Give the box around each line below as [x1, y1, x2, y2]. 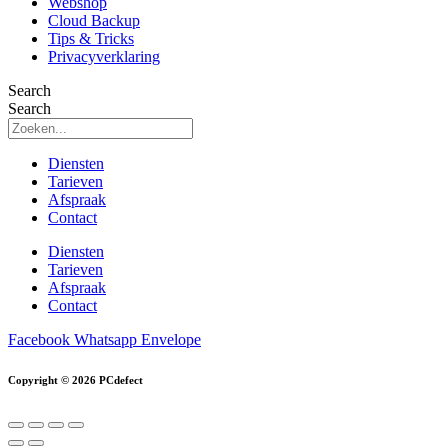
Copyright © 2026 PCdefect [8, 373, 143, 386]
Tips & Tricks [48, 29, 134, 47]
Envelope [141, 330, 201, 348]
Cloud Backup [48, 11, 140, 29]
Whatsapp [74, 330, 137, 348]
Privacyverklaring [48, 47, 160, 65]
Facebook [8, 330, 70, 348]
